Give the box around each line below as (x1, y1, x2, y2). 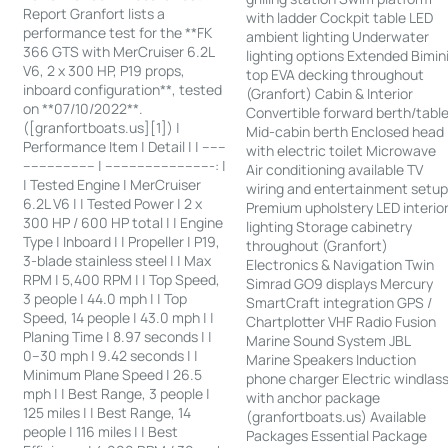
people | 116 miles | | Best (23, 422, 179, 442)
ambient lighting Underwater (246, 27, 430, 47)
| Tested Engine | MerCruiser (23, 175, 202, 195)
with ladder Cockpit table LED (246, 8, 434, 28)
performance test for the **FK (23, 23, 213, 43)
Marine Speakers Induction (246, 350, 417, 370)
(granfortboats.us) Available (246, 407, 427, 427)
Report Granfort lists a (23, 4, 166, 24)
